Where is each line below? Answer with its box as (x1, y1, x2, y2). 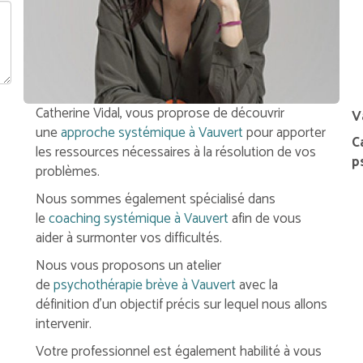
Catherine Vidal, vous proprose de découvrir (35, 101, 284, 125)
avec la (235, 273, 278, 297)
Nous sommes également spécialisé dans (35, 187, 275, 211)
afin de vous (228, 207, 301, 230)
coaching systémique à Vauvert (48, 207, 228, 230)
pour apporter (242, 121, 326, 144)
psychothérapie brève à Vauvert (53, 273, 236, 297)
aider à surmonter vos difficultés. (35, 226, 222, 250)
